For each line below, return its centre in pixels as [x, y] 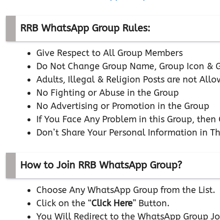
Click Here [112, 203]
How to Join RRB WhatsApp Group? [101, 165]
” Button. [151, 203]
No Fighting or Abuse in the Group [108, 93]
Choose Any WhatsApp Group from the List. [126, 190]
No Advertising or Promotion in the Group [123, 106]
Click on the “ [64, 203]
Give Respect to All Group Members [110, 53]
